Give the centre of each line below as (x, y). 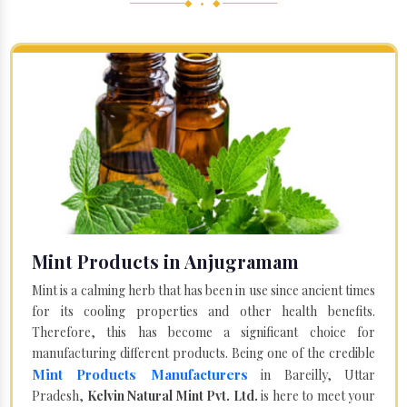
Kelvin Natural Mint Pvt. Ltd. (174, 395)
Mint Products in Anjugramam (165, 261)
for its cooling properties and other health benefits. (203, 311)
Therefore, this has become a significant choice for (203, 332)
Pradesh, (60, 395)
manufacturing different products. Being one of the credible (203, 352)
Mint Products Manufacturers (140, 374)
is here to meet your (318, 395)
